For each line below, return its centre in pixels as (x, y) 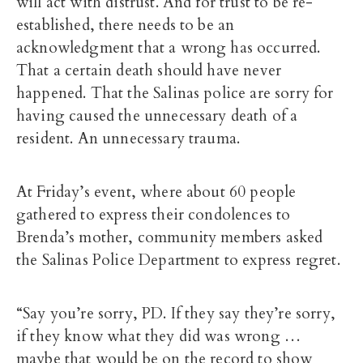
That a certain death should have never (149, 70)
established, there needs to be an (126, 25)
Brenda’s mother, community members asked (170, 237)
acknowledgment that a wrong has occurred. (169, 48)
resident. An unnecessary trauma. (128, 139)
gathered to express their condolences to (154, 215)
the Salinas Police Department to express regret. (178, 260)
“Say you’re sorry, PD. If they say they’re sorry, (176, 314)
